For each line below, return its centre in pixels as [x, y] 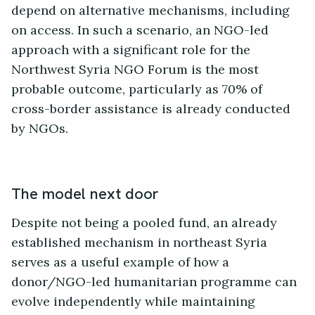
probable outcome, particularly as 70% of [137, 90]
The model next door [85, 194]
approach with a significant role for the [131, 50]
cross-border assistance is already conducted [151, 109]
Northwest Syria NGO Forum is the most [135, 70]
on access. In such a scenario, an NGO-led [140, 31]
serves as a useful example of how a [120, 263]
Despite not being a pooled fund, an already [144, 223]
